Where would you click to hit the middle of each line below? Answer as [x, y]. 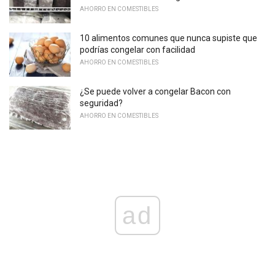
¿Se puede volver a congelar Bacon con [155, 91]
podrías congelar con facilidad [137, 50]
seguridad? [101, 103]
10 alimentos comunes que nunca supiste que [168, 38]
